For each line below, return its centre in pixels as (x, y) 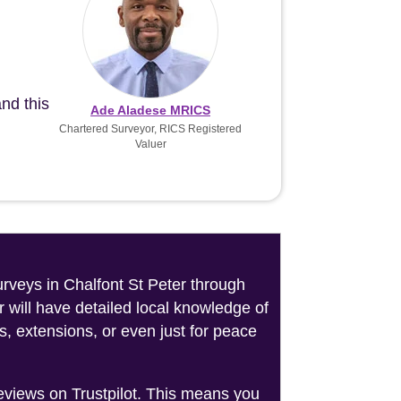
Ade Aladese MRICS (150, 111)
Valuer (150, 145)
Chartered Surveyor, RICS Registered (150, 129)
